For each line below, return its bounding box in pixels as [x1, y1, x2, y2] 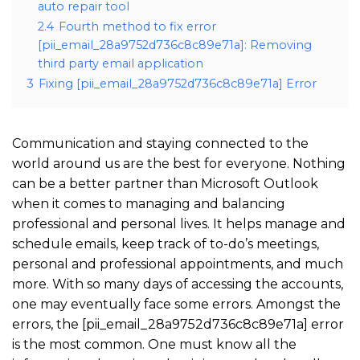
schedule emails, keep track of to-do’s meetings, [12, 236, 319, 252]
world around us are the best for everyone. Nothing [12, 156, 346, 172]
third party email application [38, 56, 203, 72]
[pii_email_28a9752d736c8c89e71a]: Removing [38, 38, 312, 53]
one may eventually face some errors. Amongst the [12, 297, 341, 313]
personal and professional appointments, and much [12, 256, 343, 272]
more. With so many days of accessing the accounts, [12, 276, 343, 292]
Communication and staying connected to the [12, 136, 309, 152]
